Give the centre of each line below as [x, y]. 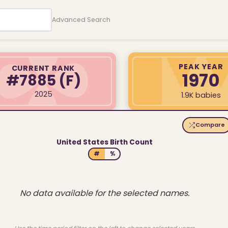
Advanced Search [81, 20]
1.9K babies [201, 95]
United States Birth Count [104, 142]
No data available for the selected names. [104, 193]
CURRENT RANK [43, 68]
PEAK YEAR [201, 67]
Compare [210, 125]
